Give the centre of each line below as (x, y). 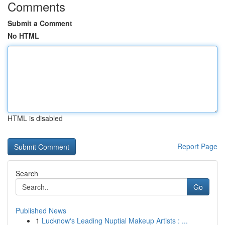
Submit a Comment (40, 23)
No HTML (23, 36)
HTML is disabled (35, 118)
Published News (41, 210)
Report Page (197, 146)
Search (27, 173)
